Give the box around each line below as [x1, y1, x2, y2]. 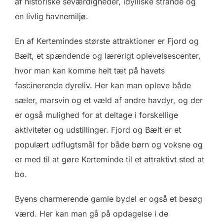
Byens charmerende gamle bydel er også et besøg [15, 193, 202, 204]
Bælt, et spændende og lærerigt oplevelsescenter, [15, 50, 201, 61]
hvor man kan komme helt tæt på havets [15, 65, 165, 75]
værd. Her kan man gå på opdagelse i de [15, 208, 168, 219]
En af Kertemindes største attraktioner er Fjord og [15, 36, 199, 46]
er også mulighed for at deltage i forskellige [15, 110, 178, 120]
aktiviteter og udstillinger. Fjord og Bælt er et [15, 124, 181, 135]
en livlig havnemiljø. [15, 11, 88, 21]
